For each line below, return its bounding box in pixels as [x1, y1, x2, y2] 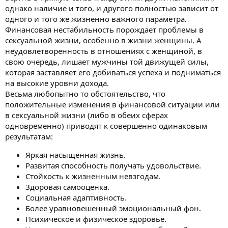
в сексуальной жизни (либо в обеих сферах [5, 110, 168, 121]
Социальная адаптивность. [25, 192, 127, 203]
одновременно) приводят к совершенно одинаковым [5, 121, 207, 131]
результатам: [5, 131, 53, 142]
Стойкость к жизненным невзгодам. [25, 171, 161, 182]
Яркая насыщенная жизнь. [25, 150, 126, 160]
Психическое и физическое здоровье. [25, 214, 166, 224]
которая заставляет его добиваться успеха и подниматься [5, 67, 221, 78]
